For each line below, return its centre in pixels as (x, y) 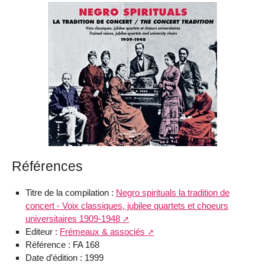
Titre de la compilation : (70, 193)
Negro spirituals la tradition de (172, 193)
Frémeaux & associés (102, 232)
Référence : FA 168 (62, 245)
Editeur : (42, 232)
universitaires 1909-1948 (72, 219)
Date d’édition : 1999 (64, 258)
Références (47, 167)
